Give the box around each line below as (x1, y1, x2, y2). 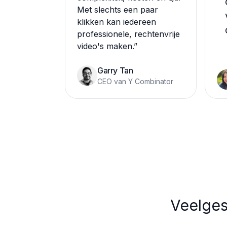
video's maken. (77, 41, 134, 51)
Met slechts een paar (77, 5, 158, 15)
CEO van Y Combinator (97, 77, 173, 86)
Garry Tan (97, 65, 133, 75)
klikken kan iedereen (77, 17, 156, 27)
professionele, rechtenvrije (77, 29, 180, 39)
